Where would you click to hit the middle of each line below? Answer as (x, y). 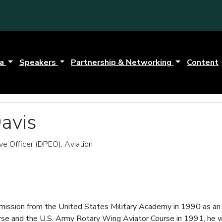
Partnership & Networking (122, 62)
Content (203, 62)
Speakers (38, 62)
